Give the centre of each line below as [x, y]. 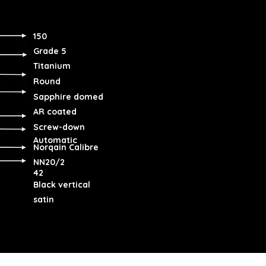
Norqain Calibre [66, 147]
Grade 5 [50, 51]
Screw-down [59, 127]
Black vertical [62, 185]
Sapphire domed [68, 97]
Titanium [52, 66]
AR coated [55, 112]
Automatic [55, 140]
